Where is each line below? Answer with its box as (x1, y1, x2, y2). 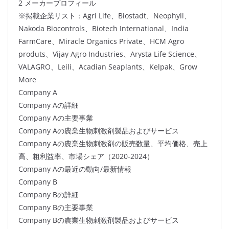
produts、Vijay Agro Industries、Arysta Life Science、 (18, 49, 201, 59)
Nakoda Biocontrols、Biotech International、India (18, 24, 189, 34)
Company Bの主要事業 (18, 202, 93, 213)
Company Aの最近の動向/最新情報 (18, 164, 131, 174)
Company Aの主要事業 (18, 113, 93, 123)
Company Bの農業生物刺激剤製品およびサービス (18, 215, 179, 225)
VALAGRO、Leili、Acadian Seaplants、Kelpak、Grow (18, 62, 197, 72)
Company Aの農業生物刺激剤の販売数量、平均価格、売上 (18, 139, 208, 149)
